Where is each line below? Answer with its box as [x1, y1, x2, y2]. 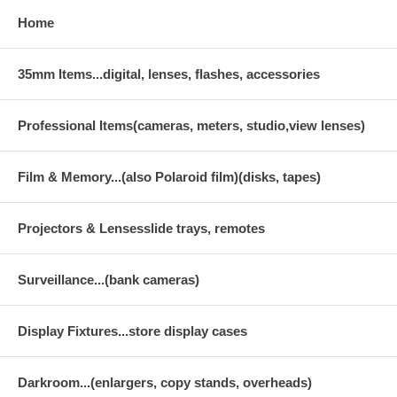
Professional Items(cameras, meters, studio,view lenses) [18, 117, 365, 133]
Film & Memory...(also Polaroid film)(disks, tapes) [18, 168, 321, 184]
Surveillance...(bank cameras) [18, 271, 199, 287]
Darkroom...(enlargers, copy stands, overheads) [18, 374, 312, 390]
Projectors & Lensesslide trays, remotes [18, 220, 265, 236]
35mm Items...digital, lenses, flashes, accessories [18, 66, 320, 82]
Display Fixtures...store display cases [18, 323, 247, 339]
